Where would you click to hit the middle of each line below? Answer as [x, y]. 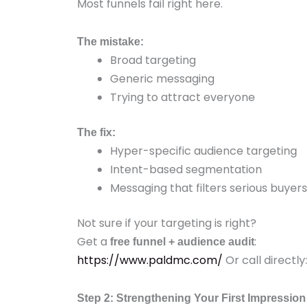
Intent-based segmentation [186, 169]
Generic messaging [162, 79]
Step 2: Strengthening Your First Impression [191, 298]
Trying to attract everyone [183, 97]
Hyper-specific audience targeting [203, 151]
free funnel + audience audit [182, 242]
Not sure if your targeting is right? [167, 223]
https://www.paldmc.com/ [150, 260]
